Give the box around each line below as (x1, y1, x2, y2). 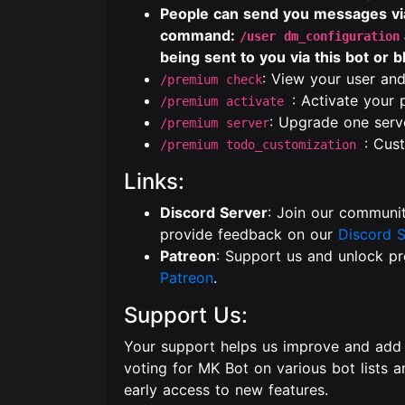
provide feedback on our (160, 225, 338, 243)
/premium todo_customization (160, 137, 364, 152)
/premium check (160, 72, 262, 87)
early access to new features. (124, 381, 328, 399)
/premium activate (160, 94, 292, 108)
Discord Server (160, 203, 268, 221)
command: (160, 26, 240, 44)
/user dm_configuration (240, 29, 400, 43)
